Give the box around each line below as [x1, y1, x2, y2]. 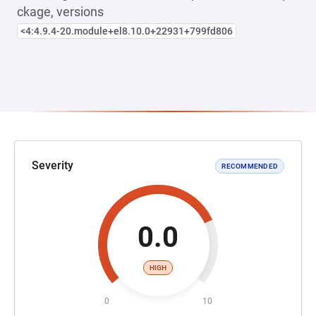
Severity [32, 159, 73, 172]
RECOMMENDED [221, 162, 278, 170]
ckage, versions [17, 4, 104, 19]
